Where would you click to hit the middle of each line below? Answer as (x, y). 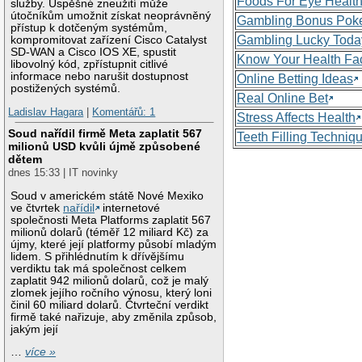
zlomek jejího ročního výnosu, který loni (112, 293)
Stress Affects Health (297, 117)
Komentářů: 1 (124, 112)
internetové (130, 208)
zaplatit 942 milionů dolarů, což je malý (110, 280)
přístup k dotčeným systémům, (89, 27)
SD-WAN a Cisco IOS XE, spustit (94, 52)
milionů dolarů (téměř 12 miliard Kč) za (110, 232)
